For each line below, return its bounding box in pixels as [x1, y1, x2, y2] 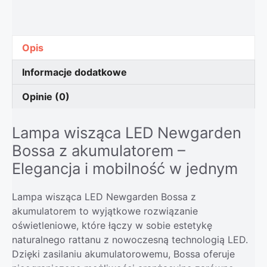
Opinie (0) [22, 90, 70, 103]
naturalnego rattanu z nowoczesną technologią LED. [12, 233, 248, 246]
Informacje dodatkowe [22, 66, 127, 78]
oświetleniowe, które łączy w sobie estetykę [12, 219, 212, 231]
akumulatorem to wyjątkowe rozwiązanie [12, 204, 198, 217]
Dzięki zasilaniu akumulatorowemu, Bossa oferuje [12, 247, 235, 260]
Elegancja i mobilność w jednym [12, 159, 238, 178]
